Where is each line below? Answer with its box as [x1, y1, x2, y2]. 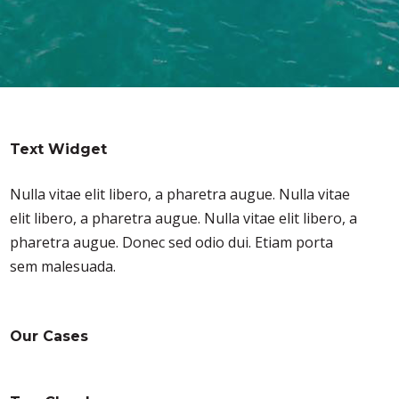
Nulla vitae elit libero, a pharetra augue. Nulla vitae [10, 183, 351, 204]
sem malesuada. [10, 256, 117, 276]
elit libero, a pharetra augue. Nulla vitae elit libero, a [10, 208, 358, 228]
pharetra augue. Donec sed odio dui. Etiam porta [10, 232, 334, 252]
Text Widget [10, 140, 108, 158]
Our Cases [10, 327, 89, 345]
